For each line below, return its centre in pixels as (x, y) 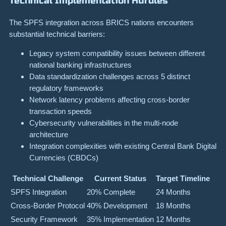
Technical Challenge (48, 179)
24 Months (173, 192)
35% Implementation (120, 219)
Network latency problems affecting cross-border (109, 99)
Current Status (120, 179)
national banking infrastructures (80, 65)
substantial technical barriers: (57, 34)
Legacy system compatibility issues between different (117, 53)
